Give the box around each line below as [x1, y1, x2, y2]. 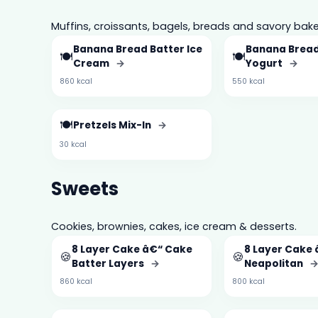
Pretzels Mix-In [73, 118, 154, 132]
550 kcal [232, 76, 265, 87]
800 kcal [232, 276, 265, 287]
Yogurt [246, 57, 285, 71]
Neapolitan [244, 257, 306, 271]
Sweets [51, 175, 119, 202]
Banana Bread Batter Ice [73, 43, 203, 57]
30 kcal [60, 139, 87, 150]
